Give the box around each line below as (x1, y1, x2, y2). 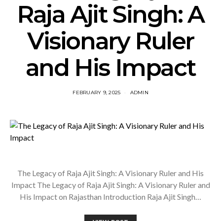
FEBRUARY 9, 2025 (73, 89, 121, 96)
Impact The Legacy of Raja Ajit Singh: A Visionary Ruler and (11, 180, 210, 189)
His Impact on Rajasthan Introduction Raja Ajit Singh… (20, 192, 201, 201)
